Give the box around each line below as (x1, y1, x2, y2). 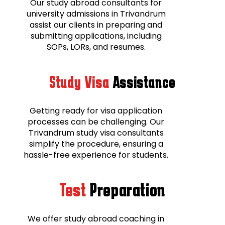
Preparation (90, 179, 166, 199)
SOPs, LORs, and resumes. (46, 41, 146, 53)
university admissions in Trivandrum (26, 8, 166, 20)
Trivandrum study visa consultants (28, 127, 164, 139)
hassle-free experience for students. (24, 149, 169, 161)
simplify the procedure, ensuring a (29, 138, 163, 150)
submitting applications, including (30, 30, 162, 42)
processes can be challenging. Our (28, 116, 165, 128)
